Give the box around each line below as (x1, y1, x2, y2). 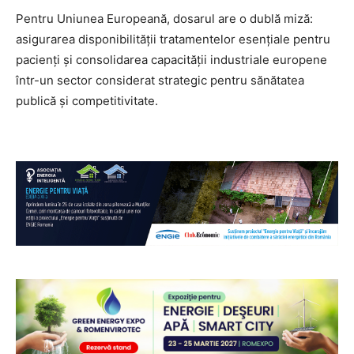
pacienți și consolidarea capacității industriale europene (16, 52, 327, 68)
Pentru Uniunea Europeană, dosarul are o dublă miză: (16, 11, 313, 27)
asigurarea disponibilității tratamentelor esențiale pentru (16, 32, 330, 47)
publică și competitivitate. (16, 93, 158, 109)
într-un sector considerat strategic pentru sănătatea (16, 73, 304, 88)
